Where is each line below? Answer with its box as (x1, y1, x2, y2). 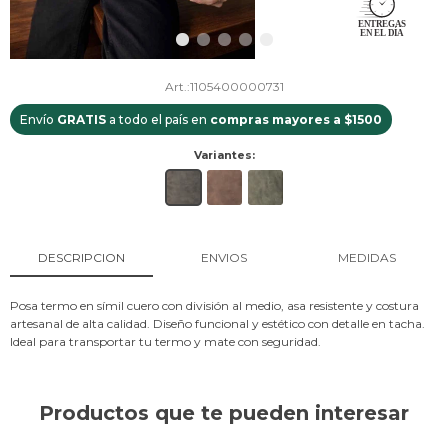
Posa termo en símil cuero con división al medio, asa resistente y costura (10, 297, 419, 313)
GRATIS (57, 111, 106, 127)
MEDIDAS (337, 249, 396, 265)
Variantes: (193, 147, 255, 162)
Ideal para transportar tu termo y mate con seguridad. (10, 333, 321, 349)
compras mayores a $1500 (210, 111, 382, 127)
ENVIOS (200, 249, 247, 265)
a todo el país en (106, 111, 210, 127)
